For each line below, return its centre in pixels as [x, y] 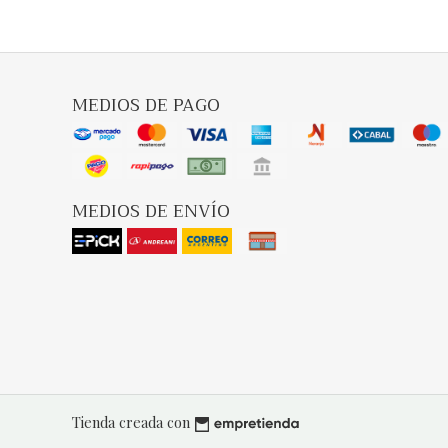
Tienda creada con [131, 421]
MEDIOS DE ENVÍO [151, 211]
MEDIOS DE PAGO [146, 105]
